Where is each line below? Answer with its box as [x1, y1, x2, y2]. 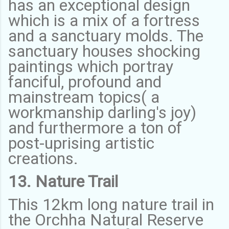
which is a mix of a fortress [8, 10, 200, 30]
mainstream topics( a [8, 87, 159, 107]
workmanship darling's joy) [8, 102, 196, 122]
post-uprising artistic [8, 133, 154, 153]
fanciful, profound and [8, 72, 162, 91]
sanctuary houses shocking [8, 41, 200, 61]
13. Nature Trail [8, 171, 122, 191]
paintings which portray [8, 56, 173, 76]
